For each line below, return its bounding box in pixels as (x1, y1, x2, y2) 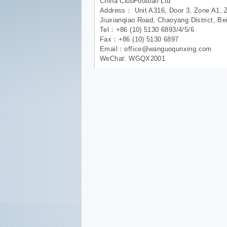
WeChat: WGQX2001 (100, 54, 166, 62)
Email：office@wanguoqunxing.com (100, 45, 212, 53)
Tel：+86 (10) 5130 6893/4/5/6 (100, 25, 194, 33)
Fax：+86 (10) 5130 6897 (100, 35, 179, 43)
